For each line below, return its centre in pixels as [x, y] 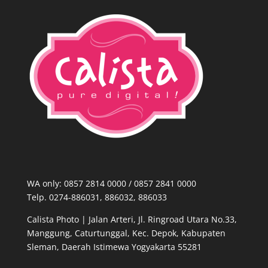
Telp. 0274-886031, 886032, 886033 [97, 197]
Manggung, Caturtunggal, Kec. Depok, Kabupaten [126, 233]
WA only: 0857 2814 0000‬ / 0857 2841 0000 [111, 184]
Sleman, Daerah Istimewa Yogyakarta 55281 [114, 247]
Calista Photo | [56, 220]
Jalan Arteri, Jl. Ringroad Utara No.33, [162, 220]
